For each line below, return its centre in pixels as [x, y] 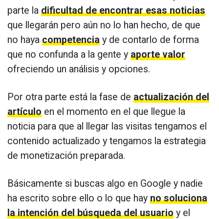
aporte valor [158, 54]
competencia [71, 40]
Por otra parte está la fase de [70, 97]
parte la [24, 10]
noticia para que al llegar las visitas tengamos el [107, 126]
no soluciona [179, 198]
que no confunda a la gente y [69, 54]
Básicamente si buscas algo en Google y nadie [105, 183]
